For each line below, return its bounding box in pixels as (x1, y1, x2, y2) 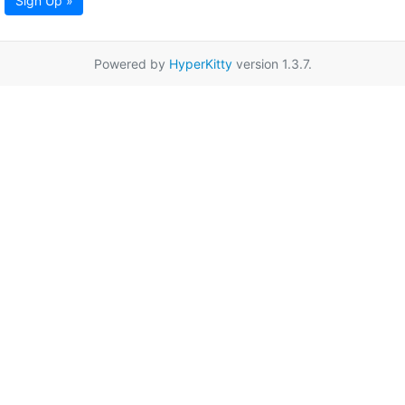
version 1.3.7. (231, 56, 312, 72)
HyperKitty (168, 56, 232, 72)
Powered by (93, 56, 169, 72)
